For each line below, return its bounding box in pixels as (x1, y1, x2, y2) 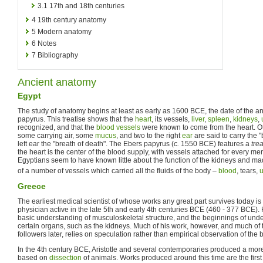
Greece (18, 181, 46, 191)
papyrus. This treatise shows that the (18, 114, 135, 123)
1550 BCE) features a (179, 139, 251, 148)
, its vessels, (151, 114, 191, 123)
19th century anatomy (38, 15, 106, 24)
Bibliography (38, 50, 78, 59)
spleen (208, 114, 230, 123)
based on (18, 253, 49, 262)
